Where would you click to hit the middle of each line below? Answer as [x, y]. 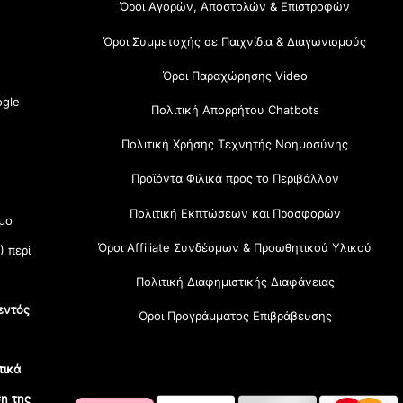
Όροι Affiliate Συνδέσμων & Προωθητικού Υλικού [235, 247]
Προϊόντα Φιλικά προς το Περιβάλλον [235, 179]
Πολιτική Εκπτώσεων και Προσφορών [235, 213]
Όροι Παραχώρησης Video [235, 75]
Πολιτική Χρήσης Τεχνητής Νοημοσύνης [235, 144]
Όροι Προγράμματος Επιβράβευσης [235, 316]
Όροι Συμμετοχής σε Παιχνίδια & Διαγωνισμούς [235, 41]
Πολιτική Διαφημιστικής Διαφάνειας [235, 281]
